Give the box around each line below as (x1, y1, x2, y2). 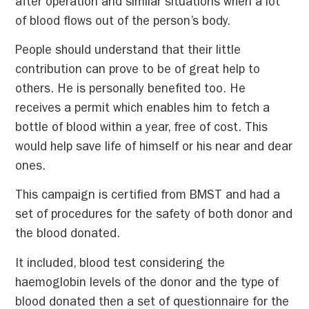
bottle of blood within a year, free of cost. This (15, 122, 268, 135)
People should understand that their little (15, 45, 241, 58)
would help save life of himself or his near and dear (15, 141, 293, 154)
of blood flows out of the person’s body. (15, 16, 231, 29)
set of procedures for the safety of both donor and (15, 210, 293, 223)
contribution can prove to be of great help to (15, 64, 261, 77)
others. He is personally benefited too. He (15, 83, 246, 97)
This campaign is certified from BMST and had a (15, 190, 281, 203)
